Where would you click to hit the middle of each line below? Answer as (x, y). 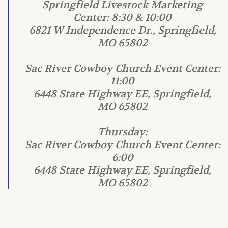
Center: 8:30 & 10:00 (122, 18)
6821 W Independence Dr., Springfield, (122, 30)
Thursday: (122, 132)
